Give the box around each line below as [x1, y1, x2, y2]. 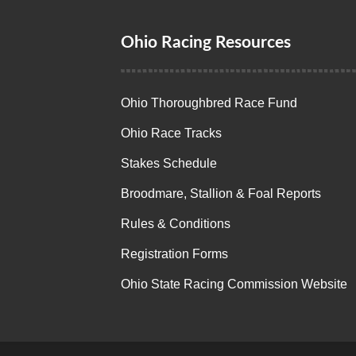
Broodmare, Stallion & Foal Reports [121, 186, 321, 200]
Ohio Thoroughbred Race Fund [121, 95, 297, 110]
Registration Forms [121, 246, 228, 261]
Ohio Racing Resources [121, 33, 291, 51]
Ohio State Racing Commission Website [121, 277, 347, 291]
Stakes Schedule [121, 156, 217, 170]
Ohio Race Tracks [121, 126, 222, 140]
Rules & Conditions [121, 216, 230, 230]
